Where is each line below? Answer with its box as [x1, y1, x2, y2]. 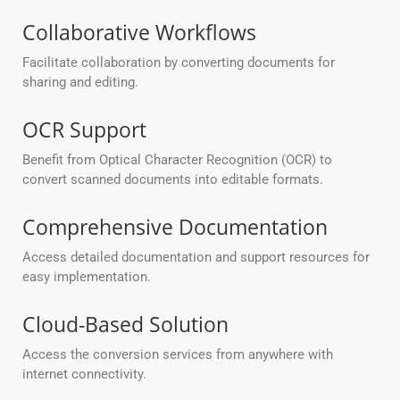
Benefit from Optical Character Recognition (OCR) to [22, 152, 332, 169]
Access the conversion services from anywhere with [22, 346, 333, 363]
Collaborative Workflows [22, 18, 256, 47]
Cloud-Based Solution [22, 310, 229, 339]
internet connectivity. [22, 366, 146, 383]
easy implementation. [22, 269, 151, 286]
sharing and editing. [22, 74, 138, 91]
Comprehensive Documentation [22, 212, 328, 242]
